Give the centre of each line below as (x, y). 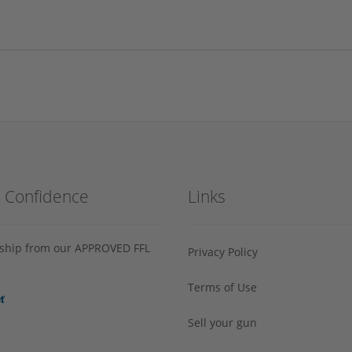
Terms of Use (222, 287)
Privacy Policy (223, 251)
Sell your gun (222, 322)
